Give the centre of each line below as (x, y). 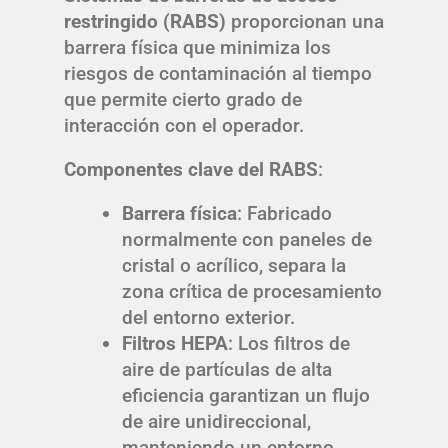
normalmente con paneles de (246, 240)
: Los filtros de (288, 344)
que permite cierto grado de (183, 100)
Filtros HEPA (174, 344)
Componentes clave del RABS (191, 170)
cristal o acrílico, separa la (233, 266)
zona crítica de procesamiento (251, 292)
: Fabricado (284, 214)
